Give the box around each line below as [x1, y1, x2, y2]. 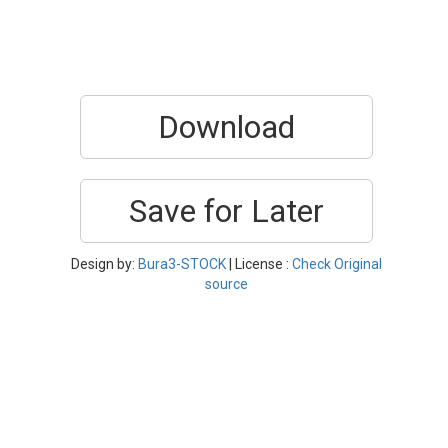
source [205, 276, 248, 292]
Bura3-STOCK [138, 256, 226, 272]
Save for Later [129, 192, 324, 230]
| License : [226, 256, 292, 272]
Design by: [71, 256, 138, 272]
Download [158, 108, 295, 146]
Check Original [292, 256, 382, 272]
